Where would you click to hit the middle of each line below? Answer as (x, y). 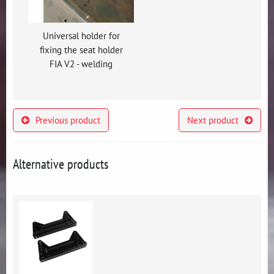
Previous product (68, 120)
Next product (213, 120)
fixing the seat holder (81, 50)
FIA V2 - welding (81, 64)
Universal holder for (81, 35)
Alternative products (61, 164)
